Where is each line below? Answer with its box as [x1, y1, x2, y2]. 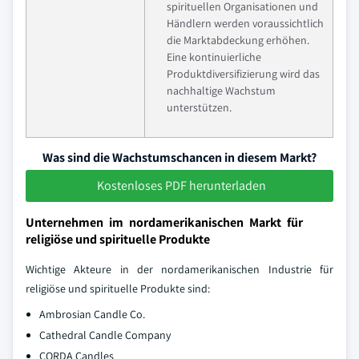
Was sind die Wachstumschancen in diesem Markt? [42, 148, 317, 166]
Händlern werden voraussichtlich [167, 15, 324, 30]
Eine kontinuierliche [167, 49, 261, 64]
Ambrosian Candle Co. [39, 306, 145, 321]
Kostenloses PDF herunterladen [96, 176, 266, 194]
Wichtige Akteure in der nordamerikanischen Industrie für [26, 261, 333, 276]
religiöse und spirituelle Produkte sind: [26, 280, 210, 296]
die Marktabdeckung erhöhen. [167, 32, 309, 47]
